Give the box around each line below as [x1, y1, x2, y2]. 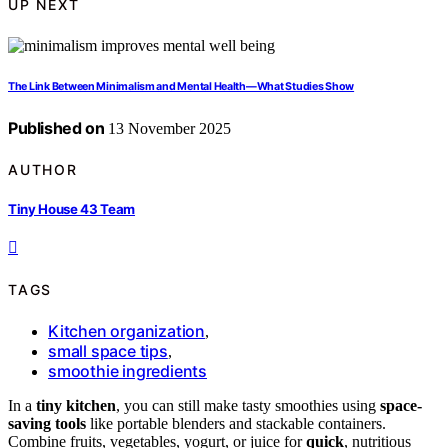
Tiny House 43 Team [8, 201, 136, 218]
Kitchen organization [48, 321, 205, 342]
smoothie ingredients [48, 361, 207, 382]
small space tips [48, 341, 168, 362]
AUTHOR [8, 160, 78, 178]
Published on [8, 117, 105, 138]
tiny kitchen [36, 397, 116, 415]
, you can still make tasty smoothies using [116, 397, 380, 415]
